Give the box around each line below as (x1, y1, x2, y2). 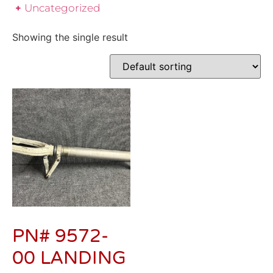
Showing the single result (12, 31, 128, 44)
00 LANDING (12, 247, 126, 270)
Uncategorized (24, 2, 100, 15)
